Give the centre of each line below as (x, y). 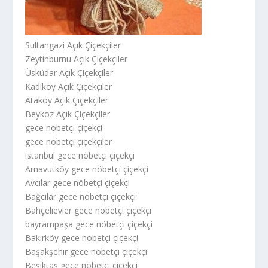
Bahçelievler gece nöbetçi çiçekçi (89, 210)
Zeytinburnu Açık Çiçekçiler (77, 59)
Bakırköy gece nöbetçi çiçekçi (82, 237)
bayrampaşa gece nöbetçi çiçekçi (89, 224)
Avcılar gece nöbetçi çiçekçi (78, 182)
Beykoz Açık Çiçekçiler (68, 114)
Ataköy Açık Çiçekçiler (67, 100)
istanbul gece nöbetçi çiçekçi (80, 155)
